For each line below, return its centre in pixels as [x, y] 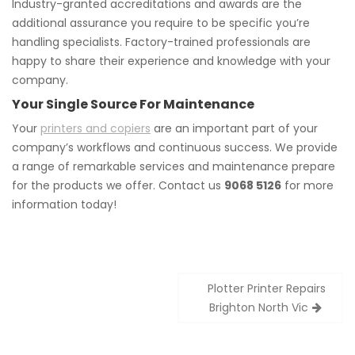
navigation [75, 307]
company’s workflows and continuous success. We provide [175, 147]
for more [307, 185]
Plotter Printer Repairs [267, 288]
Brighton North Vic [259, 307]
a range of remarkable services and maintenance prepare [174, 166]
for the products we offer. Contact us [118, 185]
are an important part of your [234, 128]
